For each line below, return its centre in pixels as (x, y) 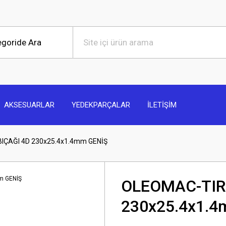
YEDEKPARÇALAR (101, 105)
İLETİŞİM (162, 105)
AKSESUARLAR (29, 105)
